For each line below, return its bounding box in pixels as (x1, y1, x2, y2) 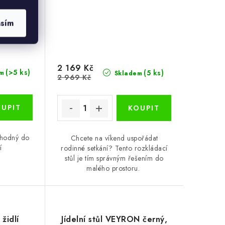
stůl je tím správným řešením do (65, 153, 164, 164)
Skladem (112, 69, 143, 78)
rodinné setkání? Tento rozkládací (61, 143, 168, 154)
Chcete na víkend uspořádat (70, 133, 158, 144)
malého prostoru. (86, 163, 142, 174)
